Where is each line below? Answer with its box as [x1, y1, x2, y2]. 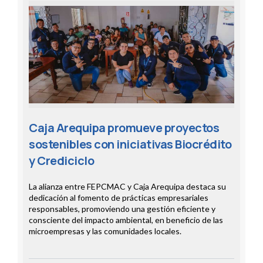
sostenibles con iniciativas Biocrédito [29, 136, 231, 153]
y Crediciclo [29, 153, 94, 169]
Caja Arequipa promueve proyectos [29, 120, 219, 136]
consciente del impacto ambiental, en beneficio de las [29, 215, 223, 225]
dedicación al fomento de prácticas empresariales [29, 193, 208, 203]
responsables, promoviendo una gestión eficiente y [29, 204, 215, 214]
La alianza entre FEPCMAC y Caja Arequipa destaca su [29, 181, 226, 192]
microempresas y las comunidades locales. [29, 226, 181, 237]
